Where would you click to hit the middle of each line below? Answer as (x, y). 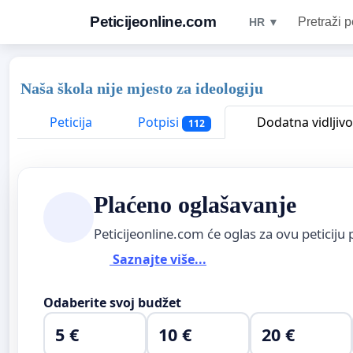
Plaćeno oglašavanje (195, 204)
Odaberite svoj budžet (112, 302)
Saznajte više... (158, 260)
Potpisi (158, 122)
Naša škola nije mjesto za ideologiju (142, 88)
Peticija (69, 122)
